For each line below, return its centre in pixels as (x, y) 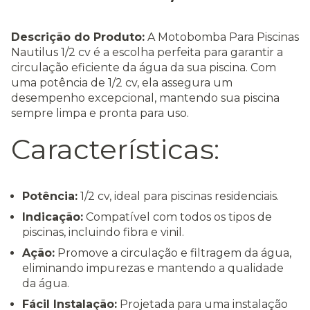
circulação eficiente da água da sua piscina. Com (144, 67)
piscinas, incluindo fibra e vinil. (103, 232)
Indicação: (53, 217)
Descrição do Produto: (78, 37)
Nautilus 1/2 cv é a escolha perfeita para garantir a (147, 52)
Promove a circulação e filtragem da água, (173, 253)
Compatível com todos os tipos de (177, 217)
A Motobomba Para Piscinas (222, 37)
